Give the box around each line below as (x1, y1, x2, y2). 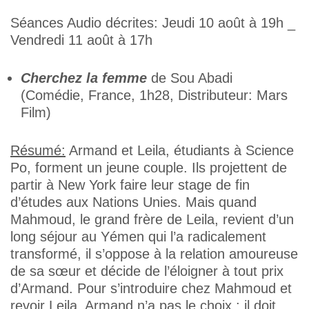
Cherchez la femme (21, 70, 147, 86)
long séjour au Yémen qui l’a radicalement (10, 229, 266, 244)
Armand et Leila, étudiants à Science (66, 143, 294, 158)
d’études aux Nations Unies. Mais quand (10, 195, 257, 210)
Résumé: (10, 143, 66, 158)
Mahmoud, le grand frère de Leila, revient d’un (10, 212, 294, 227)
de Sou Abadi (151, 70, 232, 86)
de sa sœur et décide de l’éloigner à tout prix (10, 263, 283, 279)
